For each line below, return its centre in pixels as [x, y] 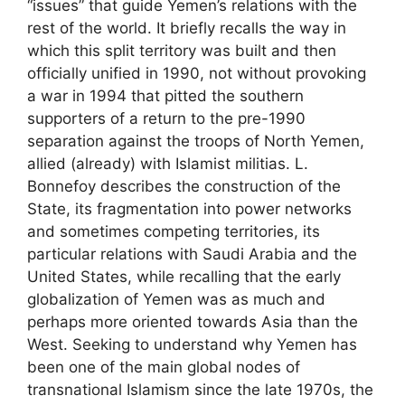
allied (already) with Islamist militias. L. [168, 163]
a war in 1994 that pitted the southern [165, 95]
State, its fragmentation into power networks [189, 208]
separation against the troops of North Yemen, [196, 141]
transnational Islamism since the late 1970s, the [200, 389]
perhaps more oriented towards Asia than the [193, 321]
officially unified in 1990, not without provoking [197, 73]
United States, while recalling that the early [184, 276]
